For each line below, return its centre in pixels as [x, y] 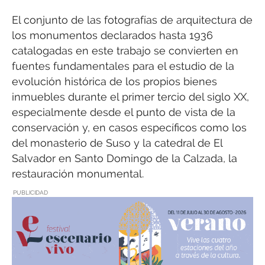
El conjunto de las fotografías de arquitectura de [132, 20]
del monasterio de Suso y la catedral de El [117, 143]
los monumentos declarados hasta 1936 [112, 35]
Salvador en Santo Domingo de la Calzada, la [125, 159]
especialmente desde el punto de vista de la [124, 112]
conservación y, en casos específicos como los [129, 128]
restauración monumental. [78, 174]
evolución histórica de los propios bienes [114, 82]
